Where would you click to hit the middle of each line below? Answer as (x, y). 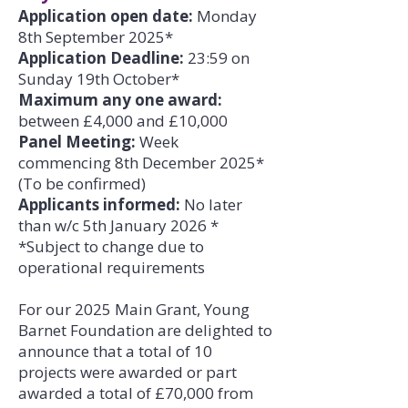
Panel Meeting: (77, 142)
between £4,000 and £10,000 (123, 121)
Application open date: (106, 16)
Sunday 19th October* (99, 79)
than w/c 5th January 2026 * (118, 225)
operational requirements (113, 267)
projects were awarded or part (127, 372)
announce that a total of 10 (115, 351)
